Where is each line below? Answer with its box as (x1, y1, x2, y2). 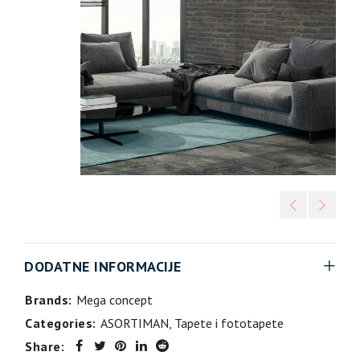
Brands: (25, 292, 72, 309)
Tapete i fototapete (174, 315, 284, 332)
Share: (25, 338, 64, 355)
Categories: (25, 315, 96, 332)
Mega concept (76, 292, 153, 309)
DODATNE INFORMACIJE (24, 257, 182, 276)
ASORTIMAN (100, 315, 169, 332)
